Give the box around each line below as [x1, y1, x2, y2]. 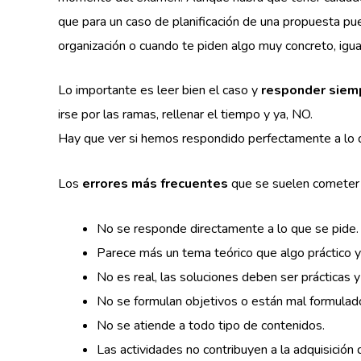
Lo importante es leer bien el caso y [58, 81, 261, 100]
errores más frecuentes [82, 175, 228, 193]
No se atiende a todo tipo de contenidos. [97, 316, 325, 334]
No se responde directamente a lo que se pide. [97, 219, 359, 238]
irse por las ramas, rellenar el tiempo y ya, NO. [58, 106, 313, 124]
